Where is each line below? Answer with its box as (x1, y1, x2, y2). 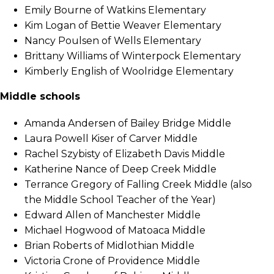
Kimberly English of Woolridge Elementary (24, 65, 234, 78)
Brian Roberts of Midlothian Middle (24, 240, 194, 252)
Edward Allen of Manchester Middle (24, 209, 201, 221)
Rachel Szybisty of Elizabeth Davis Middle (24, 148, 225, 160)
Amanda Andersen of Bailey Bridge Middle (24, 117, 231, 130)
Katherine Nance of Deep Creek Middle (24, 163, 217, 176)
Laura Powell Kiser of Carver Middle (24, 133, 198, 145)
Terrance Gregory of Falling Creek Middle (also (24, 179, 252, 191)
